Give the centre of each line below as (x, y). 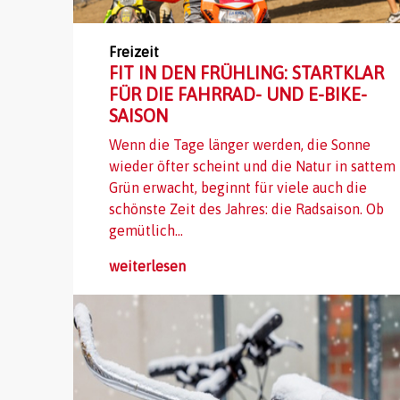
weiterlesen (147, 266)
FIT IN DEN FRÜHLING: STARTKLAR (246, 73)
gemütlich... (146, 230)
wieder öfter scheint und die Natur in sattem (252, 166)
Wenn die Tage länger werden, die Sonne (240, 145)
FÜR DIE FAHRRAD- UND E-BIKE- (238, 94)
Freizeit (134, 52)
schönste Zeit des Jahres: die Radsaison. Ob (246, 209)
